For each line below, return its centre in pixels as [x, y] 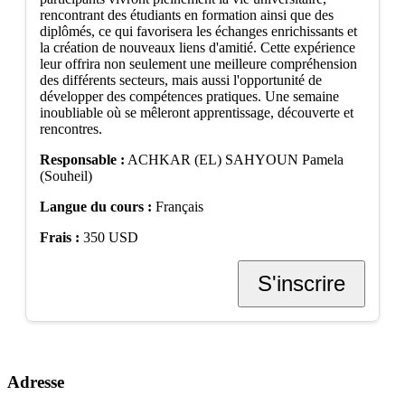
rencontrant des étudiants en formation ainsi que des [187, 14]
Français [178, 206]
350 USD [109, 237]
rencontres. [71, 128]
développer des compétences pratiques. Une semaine [189, 96]
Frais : [60, 237]
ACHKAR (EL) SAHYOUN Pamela [234, 159]
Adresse [36, 382]
